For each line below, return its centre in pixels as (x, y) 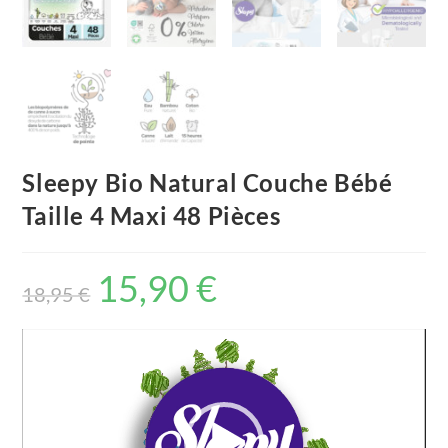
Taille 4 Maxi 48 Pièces (151, 215)
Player (41, 365)
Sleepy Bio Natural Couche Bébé (207, 182)
